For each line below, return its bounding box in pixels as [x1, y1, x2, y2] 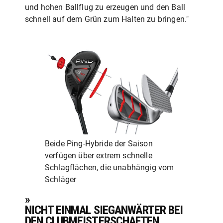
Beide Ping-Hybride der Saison [45, 138, 153, 148]
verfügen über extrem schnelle [45, 150, 152, 160]
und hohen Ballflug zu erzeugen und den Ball [25, 2, 186, 12]
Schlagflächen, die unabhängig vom [45, 162, 174, 172]
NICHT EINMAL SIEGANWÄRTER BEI [25, 203, 183, 217]
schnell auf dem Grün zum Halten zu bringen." [25, 14, 189, 24]
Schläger [45, 174, 77, 184]
